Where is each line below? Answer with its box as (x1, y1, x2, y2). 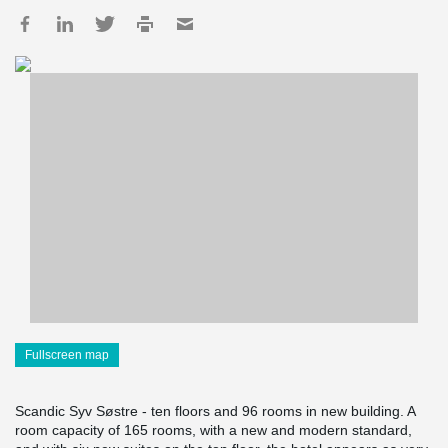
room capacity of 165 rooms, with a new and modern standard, (15, 422, 412, 438)
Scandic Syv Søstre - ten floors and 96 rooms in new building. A (15, 403, 415, 419)
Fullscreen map (25, 348, 109, 362)
